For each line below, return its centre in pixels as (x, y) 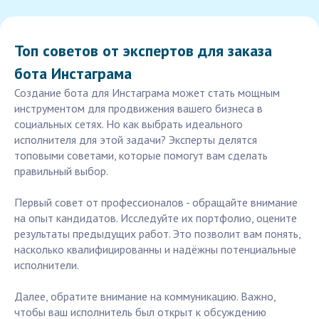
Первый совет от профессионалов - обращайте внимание (156, 203)
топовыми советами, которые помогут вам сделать (141, 156)
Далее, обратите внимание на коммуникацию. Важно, (145, 297)
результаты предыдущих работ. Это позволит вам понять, (157, 234)
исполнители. (47, 265)
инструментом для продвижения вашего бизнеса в (138, 109)
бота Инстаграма (73, 74)
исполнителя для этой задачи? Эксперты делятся (136, 140)
